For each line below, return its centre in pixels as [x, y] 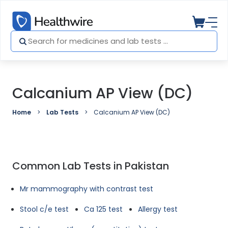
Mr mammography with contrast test [87, 189]
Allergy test [158, 209]
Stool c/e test [44, 209]
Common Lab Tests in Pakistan [91, 166]
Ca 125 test [103, 209]
